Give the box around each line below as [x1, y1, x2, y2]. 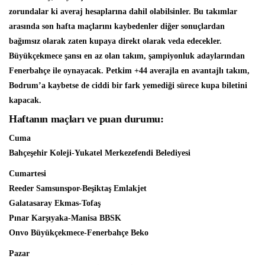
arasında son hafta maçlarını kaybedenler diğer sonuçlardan [9, 22, 225, 31]
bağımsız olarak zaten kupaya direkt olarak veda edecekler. [9, 37, 222, 46]
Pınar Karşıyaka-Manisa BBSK [9, 214, 121, 222]
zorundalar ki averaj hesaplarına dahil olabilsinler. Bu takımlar [9, 7, 237, 16]
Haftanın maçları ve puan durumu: [9, 113, 164, 125]
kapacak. [9, 96, 41, 105]
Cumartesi [9, 169, 46, 178]
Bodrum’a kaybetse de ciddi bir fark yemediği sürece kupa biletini [9, 81, 247, 90]
